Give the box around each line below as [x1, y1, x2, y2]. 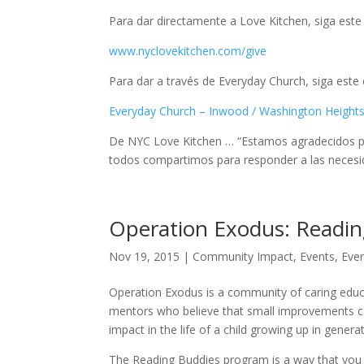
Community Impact [193, 249, 294, 264]
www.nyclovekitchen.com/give [109, 43, 267, 58]
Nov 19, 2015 [109, 249, 180, 264]
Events [300, 249, 336, 264]
